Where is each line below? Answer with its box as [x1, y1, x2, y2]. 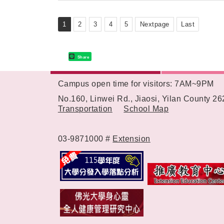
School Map [123, 104, 169, 113]
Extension [112, 134, 150, 143]
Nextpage [139, 20, 169, 28]
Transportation [57, 104, 112, 113]
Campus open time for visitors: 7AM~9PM [57, 79, 214, 88]
